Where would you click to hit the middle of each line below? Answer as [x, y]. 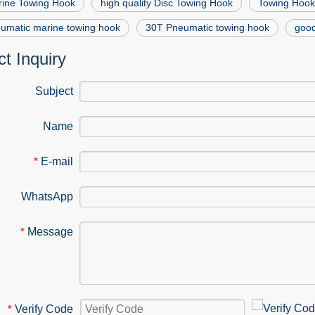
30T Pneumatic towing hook [207, 27]
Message [50, 232]
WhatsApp [47, 197]
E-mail [57, 161]
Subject [54, 91]
